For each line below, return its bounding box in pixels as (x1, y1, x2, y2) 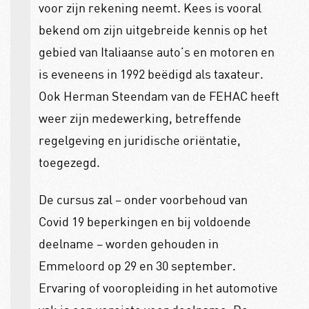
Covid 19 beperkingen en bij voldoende (38, 214, 251, 230)
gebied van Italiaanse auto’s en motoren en (38, 43, 275, 59)
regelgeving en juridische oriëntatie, (38, 132, 241, 148)
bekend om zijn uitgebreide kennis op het (38, 21, 268, 37)
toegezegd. (38, 154, 100, 170)
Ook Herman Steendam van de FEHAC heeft (38, 88, 279, 103)
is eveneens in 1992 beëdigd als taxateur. (38, 66, 263, 81)
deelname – (38, 236, 106, 252)
